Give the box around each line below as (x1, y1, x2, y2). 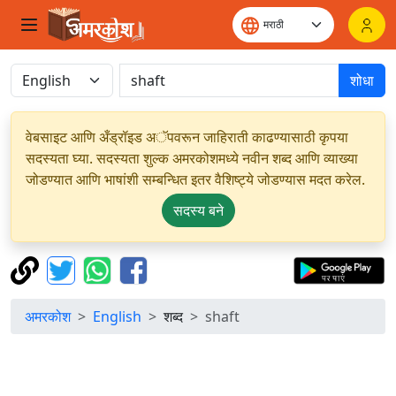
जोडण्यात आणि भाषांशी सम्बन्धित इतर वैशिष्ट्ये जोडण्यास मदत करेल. (26, 170, 365, 189)
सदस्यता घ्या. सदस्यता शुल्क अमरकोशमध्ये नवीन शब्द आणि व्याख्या (26, 148, 358, 168)
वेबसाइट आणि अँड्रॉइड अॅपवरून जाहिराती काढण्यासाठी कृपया (26, 127, 348, 147)
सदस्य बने (172, 201, 224, 220)
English (93, 307, 141, 326)
